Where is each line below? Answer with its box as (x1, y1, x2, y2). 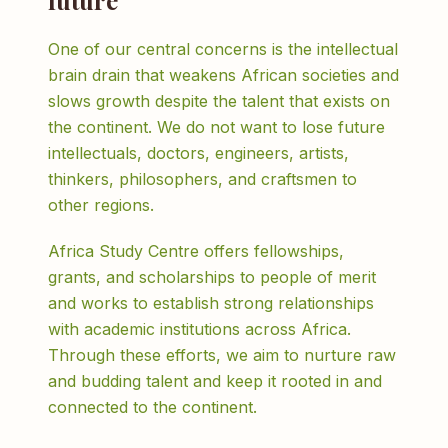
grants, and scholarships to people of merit (48, 267, 376, 287)
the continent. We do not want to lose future (48, 117, 385, 137)
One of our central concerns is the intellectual (48, 39, 398, 59)
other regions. (48, 195, 154, 215)
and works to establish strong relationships (48, 293, 374, 313)
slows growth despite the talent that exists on (48, 91, 390, 111)
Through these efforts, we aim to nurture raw (48, 345, 396, 365)
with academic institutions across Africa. (48, 319, 351, 339)
